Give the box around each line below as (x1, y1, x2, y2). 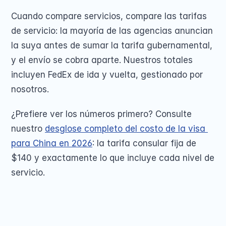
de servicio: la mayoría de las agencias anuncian (11, 26, 213, 36)
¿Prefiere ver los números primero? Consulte (11, 109, 192, 119)
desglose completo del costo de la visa (45, 124, 205, 134)
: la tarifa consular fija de (92, 138, 196, 148)
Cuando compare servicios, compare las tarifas (11, 11, 207, 21)
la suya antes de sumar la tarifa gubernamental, (11, 40, 212, 50)
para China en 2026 (11, 138, 92, 148)
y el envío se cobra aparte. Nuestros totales (11, 55, 193, 65)
